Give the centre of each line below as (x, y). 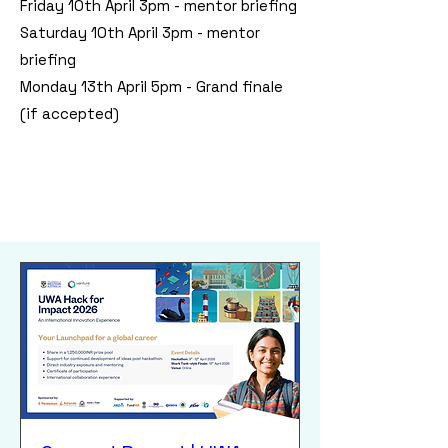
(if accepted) (71, 113)
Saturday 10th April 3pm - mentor (140, 32)
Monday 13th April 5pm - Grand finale (151, 86)
